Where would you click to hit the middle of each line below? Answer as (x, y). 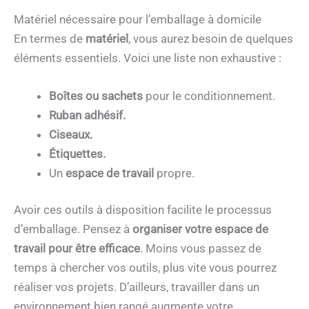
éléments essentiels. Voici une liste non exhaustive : (148, 58)
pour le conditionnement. (209, 96)
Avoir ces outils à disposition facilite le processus (143, 210)
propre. (174, 173)
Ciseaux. (71, 134)
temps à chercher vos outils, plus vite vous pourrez (145, 268)
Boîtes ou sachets (96, 96)
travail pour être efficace (77, 249)
